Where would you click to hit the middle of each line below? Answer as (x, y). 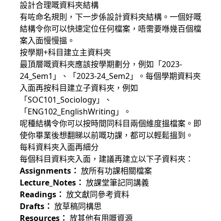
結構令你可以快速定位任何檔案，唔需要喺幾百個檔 (110, 29)
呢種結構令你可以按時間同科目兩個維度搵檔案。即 (110, 123)
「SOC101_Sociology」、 (66, 100)
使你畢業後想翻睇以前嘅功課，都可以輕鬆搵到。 (107, 135)
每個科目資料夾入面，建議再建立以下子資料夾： (107, 159)
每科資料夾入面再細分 (59, 147)
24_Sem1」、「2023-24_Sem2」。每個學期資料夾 (110, 76)
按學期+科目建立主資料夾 (65, 52)
